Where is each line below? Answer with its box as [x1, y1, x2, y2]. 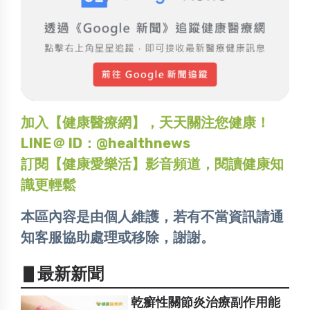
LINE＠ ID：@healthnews [21, 134, 190, 152]
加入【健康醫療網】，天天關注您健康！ [21, 113, 270, 131]
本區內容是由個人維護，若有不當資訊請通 [21, 208, 284, 225]
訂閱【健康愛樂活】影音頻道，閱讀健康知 [21, 155, 284, 172]
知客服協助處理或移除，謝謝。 [21, 228, 215, 246]
